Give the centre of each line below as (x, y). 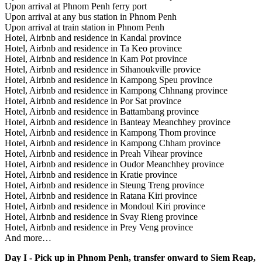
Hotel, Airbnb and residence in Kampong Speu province (108, 80)
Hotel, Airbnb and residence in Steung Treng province (104, 185)
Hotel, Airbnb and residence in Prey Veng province (99, 227)
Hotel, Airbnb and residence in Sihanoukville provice (103, 70)
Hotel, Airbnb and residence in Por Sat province (93, 101)
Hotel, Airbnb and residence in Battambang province (102, 112)
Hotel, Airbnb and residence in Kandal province (93, 38)
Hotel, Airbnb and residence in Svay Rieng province (101, 217)
